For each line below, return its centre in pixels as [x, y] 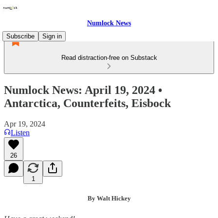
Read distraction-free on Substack [109, 58]
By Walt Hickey [109, 198]
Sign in [52, 36]
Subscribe [20, 36]
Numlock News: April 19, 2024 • [83, 90]
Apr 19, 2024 [25, 124]
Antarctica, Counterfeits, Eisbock [87, 103]
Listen [20, 132]
